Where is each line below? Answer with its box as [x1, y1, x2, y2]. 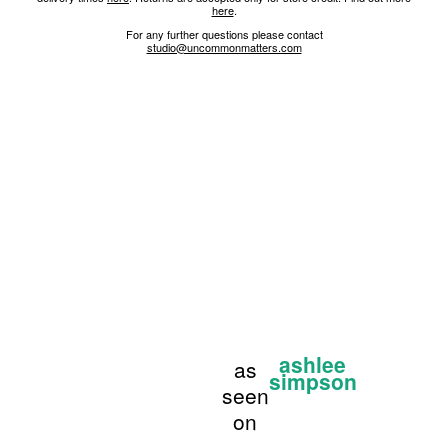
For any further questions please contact [125, 26, 323, 43]
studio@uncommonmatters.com [146, 39, 302, 56]
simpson [268, 366, 357, 397]
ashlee [279, 349, 347, 380]
